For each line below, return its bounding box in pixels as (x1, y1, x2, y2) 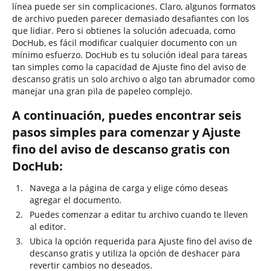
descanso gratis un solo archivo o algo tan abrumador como (12, 73, 255, 85)
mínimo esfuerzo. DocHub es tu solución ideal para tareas (12, 49, 247, 60)
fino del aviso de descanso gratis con (12, 141, 230, 157)
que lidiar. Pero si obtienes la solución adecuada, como (12, 25, 235, 36)
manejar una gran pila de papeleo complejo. (12, 85, 192, 97)
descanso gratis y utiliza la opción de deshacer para (30, 247, 240, 259)
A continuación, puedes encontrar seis (12, 107, 241, 123)
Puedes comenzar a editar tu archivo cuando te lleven (30, 209, 248, 220)
